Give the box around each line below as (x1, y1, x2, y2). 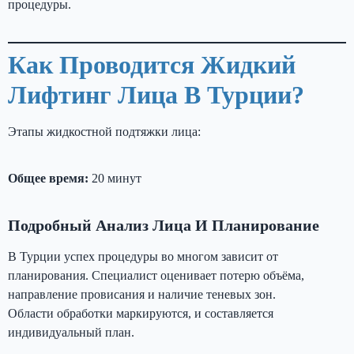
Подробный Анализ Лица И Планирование (8, 216, 319, 234)
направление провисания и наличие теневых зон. (8, 287, 276, 301)
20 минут (92, 171, 141, 185)
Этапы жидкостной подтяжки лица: (8, 124, 201, 138)
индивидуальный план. (8, 325, 134, 339)
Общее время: (8, 171, 88, 185)
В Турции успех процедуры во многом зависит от (8, 249, 278, 263)
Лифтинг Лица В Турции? (8, 80, 304, 109)
